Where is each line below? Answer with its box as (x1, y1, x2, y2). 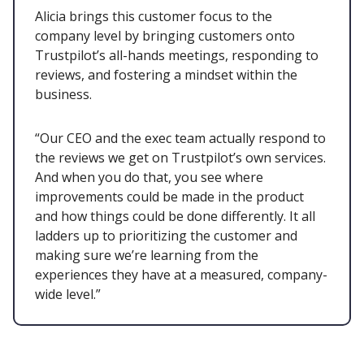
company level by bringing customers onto (35, 27, 295, 45)
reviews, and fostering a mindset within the (35, 66, 297, 84)
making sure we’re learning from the (35, 246, 258, 265)
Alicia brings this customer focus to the (35, 7, 272, 26)
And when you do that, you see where (35, 168, 263, 187)
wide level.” (35, 285, 104, 304)
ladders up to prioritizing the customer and (35, 227, 297, 245)
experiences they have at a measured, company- (35, 266, 327, 284)
